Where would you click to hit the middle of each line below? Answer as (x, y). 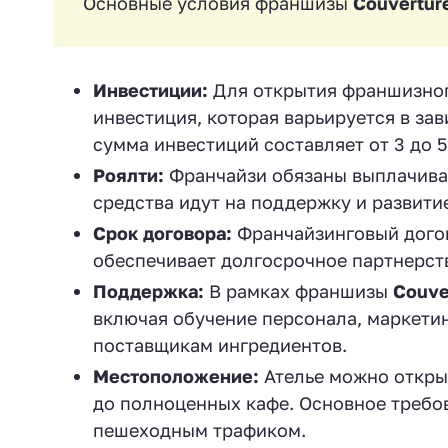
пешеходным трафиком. (199, 430)
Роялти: (128, 175)
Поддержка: (148, 291)
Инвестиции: (150, 90)
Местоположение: (176, 376)
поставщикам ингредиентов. (220, 345)
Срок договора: (162, 233)
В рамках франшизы (298, 291)
